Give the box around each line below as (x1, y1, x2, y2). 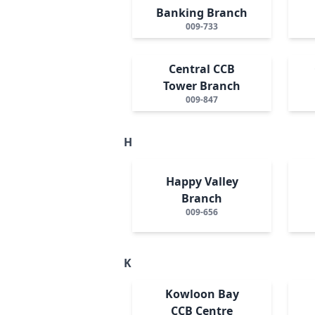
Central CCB (169, 60, 236, 77)
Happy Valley (165, 173, 238, 189)
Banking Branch (156, 4, 248, 20)
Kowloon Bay (165, 285, 239, 302)
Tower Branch (163, 77, 241, 94)
